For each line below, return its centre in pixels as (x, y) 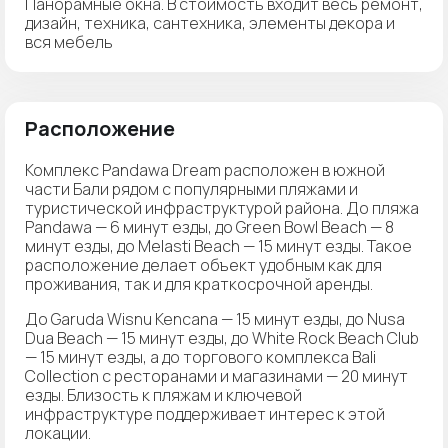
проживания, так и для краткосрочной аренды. (199, 283)
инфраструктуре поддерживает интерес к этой (205, 413)
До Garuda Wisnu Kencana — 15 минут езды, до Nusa (215, 318)
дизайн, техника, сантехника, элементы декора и (210, 22)
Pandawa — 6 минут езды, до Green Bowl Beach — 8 (209, 226)
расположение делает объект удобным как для (203, 264)
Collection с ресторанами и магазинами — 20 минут (216, 375)
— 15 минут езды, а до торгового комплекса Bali (200, 356)
